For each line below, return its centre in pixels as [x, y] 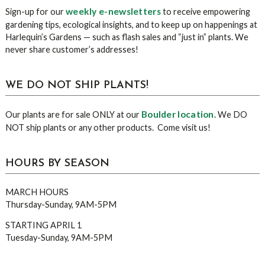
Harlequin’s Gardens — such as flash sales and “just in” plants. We [127, 37]
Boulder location [177, 114]
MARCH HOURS [37, 192]
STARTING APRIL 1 [43, 225]
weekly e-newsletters [113, 11]
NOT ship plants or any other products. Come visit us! [108, 127]
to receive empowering [205, 12]
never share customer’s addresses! [72, 49]
